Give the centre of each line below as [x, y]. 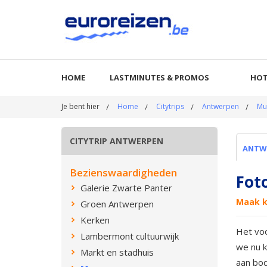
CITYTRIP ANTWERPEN [117, 141]
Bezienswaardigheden [123, 173]
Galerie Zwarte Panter [126, 188]
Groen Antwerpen [117, 204]
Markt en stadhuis [117, 252]
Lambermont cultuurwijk [130, 236]
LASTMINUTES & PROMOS [159, 77]
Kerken [95, 220]
